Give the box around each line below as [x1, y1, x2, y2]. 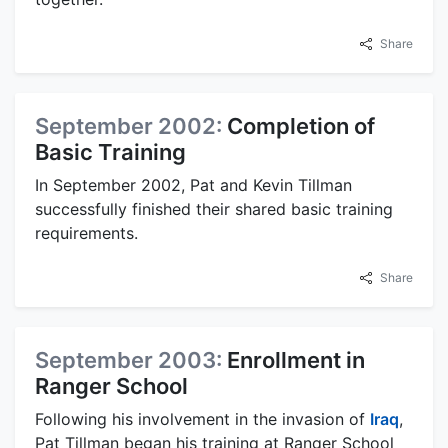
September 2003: [35, 347, 227, 374]
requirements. [35, 223, 138, 244]
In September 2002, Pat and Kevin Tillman [35, 175, 352, 196]
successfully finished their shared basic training [35, 199, 393, 220]
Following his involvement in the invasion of [35, 409, 370, 430]
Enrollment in [227, 347, 365, 374]
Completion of [227, 113, 375, 140]
